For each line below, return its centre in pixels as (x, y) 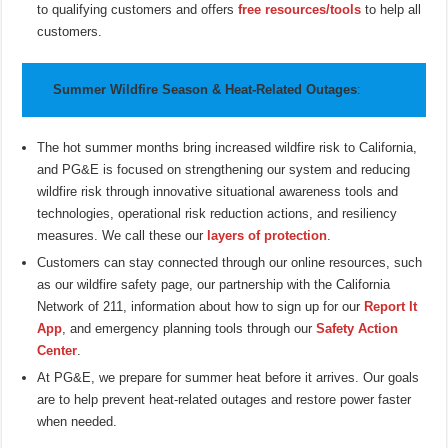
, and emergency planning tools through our (189, 329)
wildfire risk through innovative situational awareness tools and (218, 192)
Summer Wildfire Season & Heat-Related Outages (205, 89)
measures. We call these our (122, 236)
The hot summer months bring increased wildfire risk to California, (227, 148)
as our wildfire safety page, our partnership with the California (214, 285)
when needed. (77, 422)
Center (57, 351)
